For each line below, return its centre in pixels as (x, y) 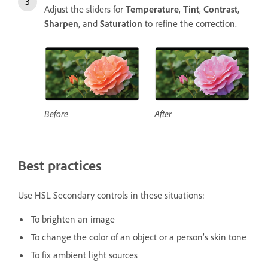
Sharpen (61, 23)
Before (56, 114)
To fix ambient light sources (84, 255)
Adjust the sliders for (85, 9)
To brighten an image (73, 219)
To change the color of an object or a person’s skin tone (139, 237)
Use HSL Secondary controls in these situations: (111, 195)
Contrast (220, 9)
